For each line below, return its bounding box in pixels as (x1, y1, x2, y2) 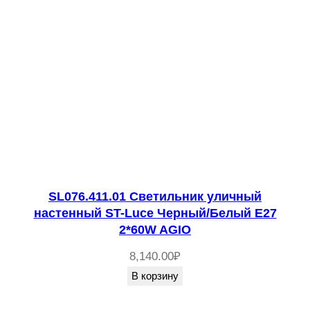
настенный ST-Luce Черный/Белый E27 (33, 206, 277, 221)
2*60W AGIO (119, 223, 191, 237)
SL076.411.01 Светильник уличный (48, 190, 262, 204)
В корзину (131, 270, 179, 282)
